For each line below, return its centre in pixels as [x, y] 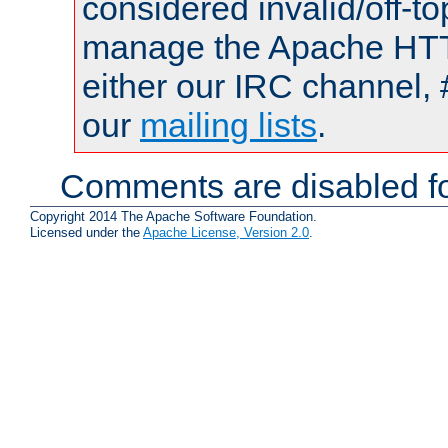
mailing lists [228, 124]
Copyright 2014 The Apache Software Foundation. [173, 217]
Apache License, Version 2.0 [226, 233]
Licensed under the [86, 233]
